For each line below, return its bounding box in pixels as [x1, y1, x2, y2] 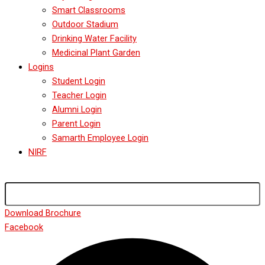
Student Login [52, 76, 105, 87]
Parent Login [52, 118, 101, 130]
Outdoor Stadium [52, 19, 118, 30]
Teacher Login [52, 90, 106, 101]
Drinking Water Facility [52, 33, 137, 44]
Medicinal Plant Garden [52, 47, 140, 59]
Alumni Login [52, 104, 102, 115]
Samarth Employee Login [52, 132, 148, 144]
